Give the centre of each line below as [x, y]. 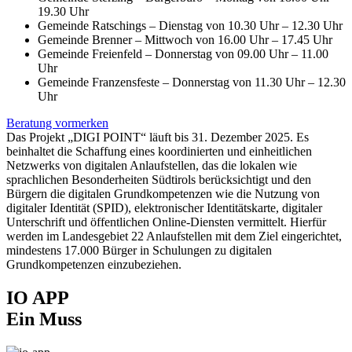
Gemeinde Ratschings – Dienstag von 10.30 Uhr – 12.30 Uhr [190, 25]
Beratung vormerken [57, 123]
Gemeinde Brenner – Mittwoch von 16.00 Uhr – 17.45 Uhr [185, 39]
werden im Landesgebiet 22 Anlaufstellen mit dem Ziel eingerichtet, [174, 236]
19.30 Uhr [63, 11]
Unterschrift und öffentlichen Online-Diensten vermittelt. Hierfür [166, 222]
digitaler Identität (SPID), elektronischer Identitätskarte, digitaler [164, 207]
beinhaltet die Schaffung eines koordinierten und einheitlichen [159, 151]
